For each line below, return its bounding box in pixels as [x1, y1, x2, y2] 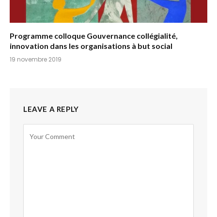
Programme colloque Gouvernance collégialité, [10, 31, 178, 41]
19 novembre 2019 [10, 55, 62, 64]
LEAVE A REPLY [23, 105, 79, 114]
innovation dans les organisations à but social [10, 41, 172, 51]
